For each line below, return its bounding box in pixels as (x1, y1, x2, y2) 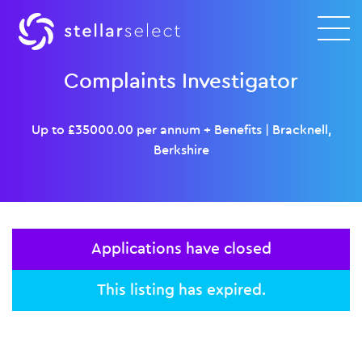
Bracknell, (271, 124, 331, 137)
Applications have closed (90, 241, 271, 257)
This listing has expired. (96, 282, 266, 298)
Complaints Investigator (64, 71, 298, 92)
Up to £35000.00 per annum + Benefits (31, 124, 262, 137)
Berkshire (153, 144, 209, 157)
